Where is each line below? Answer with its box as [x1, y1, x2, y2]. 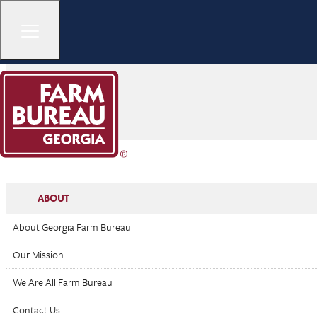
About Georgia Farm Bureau [13, 219, 131, 234]
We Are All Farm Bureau [13, 275, 113, 289]
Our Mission [13, 247, 64, 262]
